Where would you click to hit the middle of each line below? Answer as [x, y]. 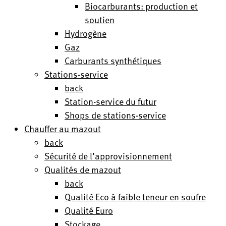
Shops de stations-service [115, 115]
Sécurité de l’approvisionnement [108, 156]
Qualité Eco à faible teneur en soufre [135, 196]
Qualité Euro [89, 210]
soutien [100, 19]
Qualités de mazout [83, 169]
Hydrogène [86, 33]
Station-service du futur [110, 101]
